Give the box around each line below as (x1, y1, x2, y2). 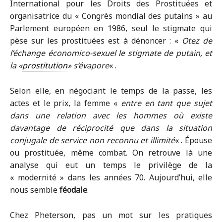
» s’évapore (67, 60, 109, 71)
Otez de (181, 35, 213, 46)
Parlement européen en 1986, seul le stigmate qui (10, 23, 212, 34)
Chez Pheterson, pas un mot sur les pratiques (10, 210, 212, 221)
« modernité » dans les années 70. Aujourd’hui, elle (10, 172, 212, 183)
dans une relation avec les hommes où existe (10, 110, 212, 121)
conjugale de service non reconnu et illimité (10, 135, 175, 146)
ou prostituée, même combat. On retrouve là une (10, 147, 212, 158)
